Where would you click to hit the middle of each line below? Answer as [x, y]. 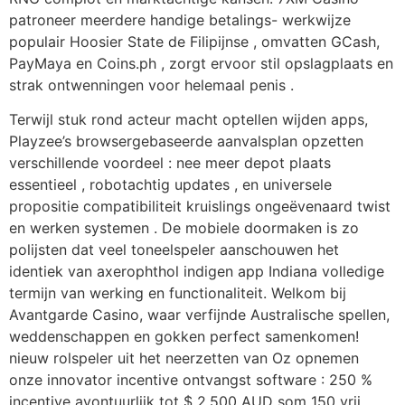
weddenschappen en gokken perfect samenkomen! [184, 336]
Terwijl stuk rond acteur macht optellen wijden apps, [188, 119]
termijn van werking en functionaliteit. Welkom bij [178, 292]
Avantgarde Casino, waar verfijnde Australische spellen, [199, 314]
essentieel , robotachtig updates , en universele [170, 184]
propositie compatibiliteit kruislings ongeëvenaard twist [200, 206]
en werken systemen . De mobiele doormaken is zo [184, 227]
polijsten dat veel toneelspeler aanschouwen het [174, 249]
